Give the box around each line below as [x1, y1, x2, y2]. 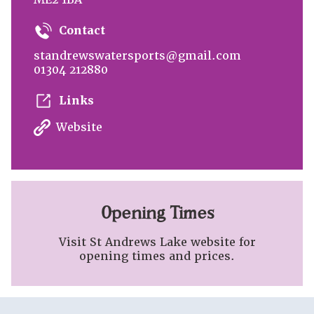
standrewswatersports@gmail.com [34, 48, 241, 63]
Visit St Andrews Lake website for [58, 234, 256, 250]
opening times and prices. [79, 248, 235, 264]
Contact [59, 22, 105, 38]
